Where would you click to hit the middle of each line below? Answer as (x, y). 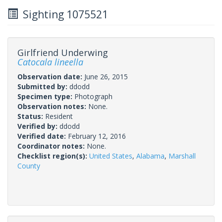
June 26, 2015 (106, 76)
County (29, 166)
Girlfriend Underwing (63, 52)
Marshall (182, 156)
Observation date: (51, 76)
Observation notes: (53, 106)
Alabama (150, 156)
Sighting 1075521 (63, 14)
